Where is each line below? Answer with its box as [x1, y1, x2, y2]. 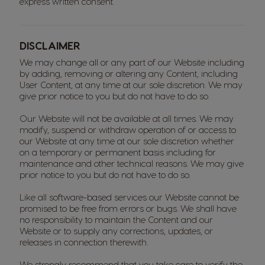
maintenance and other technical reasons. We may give [20, 158, 244, 169]
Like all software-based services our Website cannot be [20, 192, 239, 202]
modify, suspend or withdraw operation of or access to [20, 124, 236, 135]
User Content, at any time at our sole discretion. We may [20, 79, 243, 90]
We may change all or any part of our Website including [20, 57, 244, 67]
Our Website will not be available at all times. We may [20, 113, 234, 124]
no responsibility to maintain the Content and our [20, 214, 213, 225]
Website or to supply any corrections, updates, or [20, 225, 213, 236]
